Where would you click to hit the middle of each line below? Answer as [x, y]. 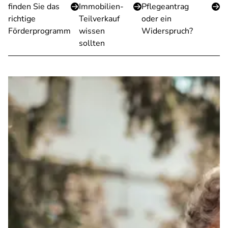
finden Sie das [34, 7]
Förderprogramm [39, 31]
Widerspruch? [167, 31]
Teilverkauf [99, 19]
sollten [92, 43]
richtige [22, 19]
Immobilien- [101, 7]
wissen [92, 31]
